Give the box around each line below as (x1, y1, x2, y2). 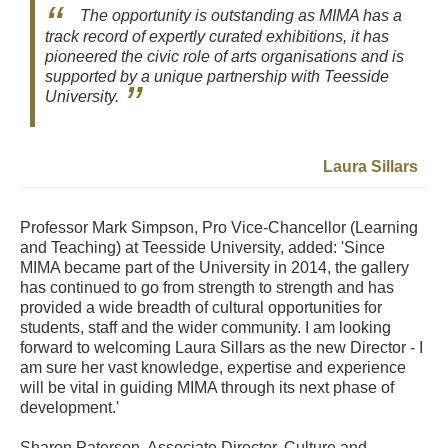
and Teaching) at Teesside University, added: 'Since (20, 238, 385, 256)
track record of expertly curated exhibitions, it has (45, 27, 389, 45)
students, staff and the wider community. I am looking (20, 318, 391, 336)
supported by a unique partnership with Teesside (45, 67, 389, 85)
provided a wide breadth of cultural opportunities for (20, 298, 382, 316)
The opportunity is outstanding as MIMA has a (79, 7, 402, 25)
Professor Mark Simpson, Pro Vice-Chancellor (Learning (20, 218, 418, 236)
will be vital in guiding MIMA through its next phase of (20, 378, 394, 396)
